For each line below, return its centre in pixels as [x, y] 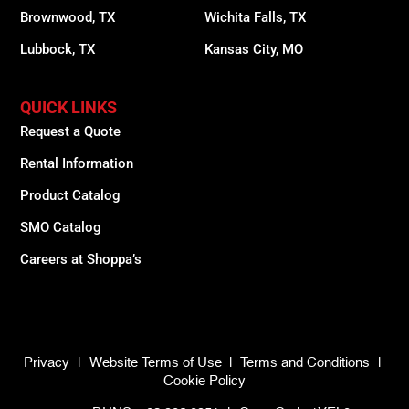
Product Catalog [71, 196]
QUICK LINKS [69, 108]
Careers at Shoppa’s [81, 260]
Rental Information [77, 164]
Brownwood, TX [68, 18]
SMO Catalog [61, 228]
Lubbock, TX [58, 50]
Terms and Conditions [304, 363]
